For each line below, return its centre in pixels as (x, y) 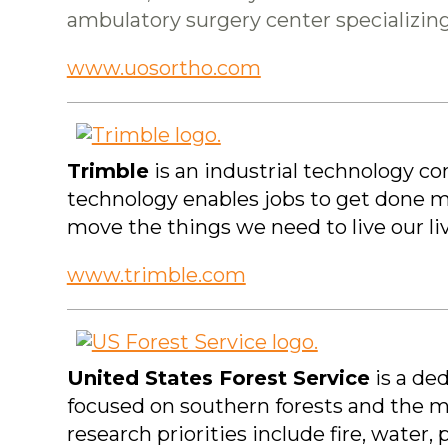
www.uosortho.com (163, 68)
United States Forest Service (218, 378)
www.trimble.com (156, 275)
